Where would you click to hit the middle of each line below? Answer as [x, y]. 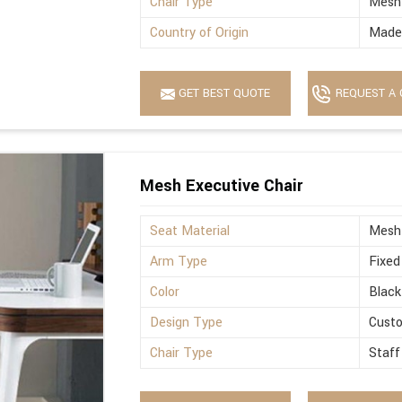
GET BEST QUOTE [223, 94]
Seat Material [190, 232]
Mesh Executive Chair [222, 186]
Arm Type [179, 262]
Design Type [187, 323]
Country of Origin [200, 33]
